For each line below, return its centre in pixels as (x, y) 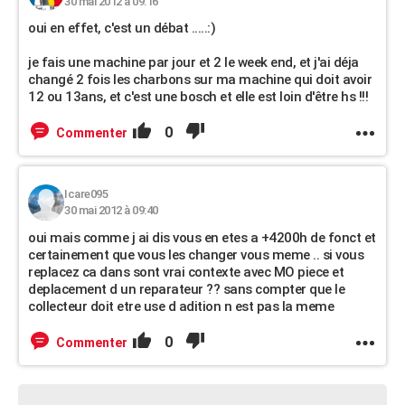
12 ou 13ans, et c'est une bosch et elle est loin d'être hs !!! (198, 97)
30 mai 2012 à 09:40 (111, 210)
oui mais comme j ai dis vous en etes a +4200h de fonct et (202, 238)
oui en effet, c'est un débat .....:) (122, 28)
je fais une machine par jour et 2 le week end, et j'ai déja (193, 62)
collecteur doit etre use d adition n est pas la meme (181, 306)
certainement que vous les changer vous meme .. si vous (196, 255)
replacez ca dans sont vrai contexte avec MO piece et (186, 272)
